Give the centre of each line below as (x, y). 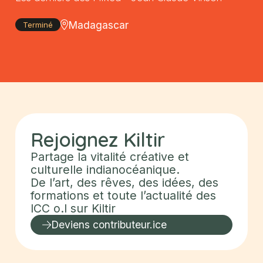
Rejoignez (75, 139)
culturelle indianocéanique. (105, 169)
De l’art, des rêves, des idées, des (125, 182)
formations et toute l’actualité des (124, 195)
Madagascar (99, 25)
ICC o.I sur (60, 208)
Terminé (38, 24)
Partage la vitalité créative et (110, 156)
